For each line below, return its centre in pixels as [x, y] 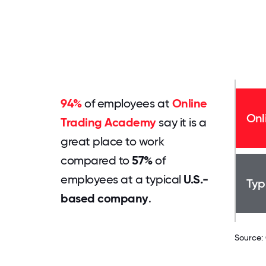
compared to [96, 160]
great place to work [113, 141]
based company [104, 198]
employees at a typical [122, 179]
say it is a [181, 122]
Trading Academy [108, 122]
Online [189, 103]
